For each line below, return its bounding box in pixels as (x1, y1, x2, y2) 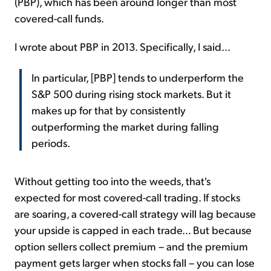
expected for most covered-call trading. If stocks (15, 189, 240, 204)
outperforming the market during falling (31, 119, 219, 133)
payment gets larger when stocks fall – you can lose (15, 255, 255, 269)
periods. (31, 135, 70, 149)
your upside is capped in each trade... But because (15, 222, 252, 237)
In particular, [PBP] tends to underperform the (31, 70, 244, 84)
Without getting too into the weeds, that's (15, 173, 211, 188)
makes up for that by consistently (31, 102, 186, 117)
